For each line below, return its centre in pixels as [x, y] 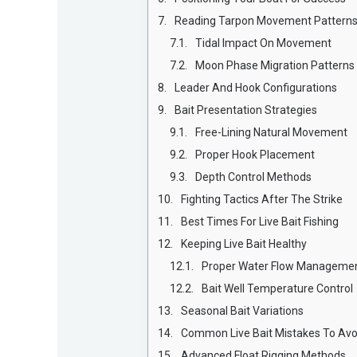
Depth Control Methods [254, 177]
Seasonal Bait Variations [243, 310]
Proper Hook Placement [255, 154]
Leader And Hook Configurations [256, 87]
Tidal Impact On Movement [264, 43]
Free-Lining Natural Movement [272, 132]
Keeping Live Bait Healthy [244, 243]
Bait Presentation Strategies [246, 110]
